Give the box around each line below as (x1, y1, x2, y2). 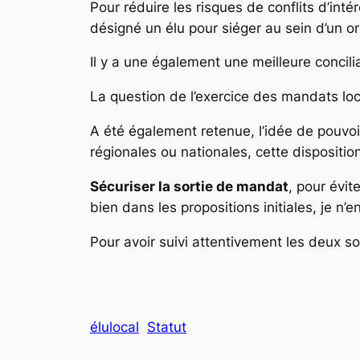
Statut (147, 319, 186, 336)
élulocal (90, 319, 139, 336)
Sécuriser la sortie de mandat (90, 178, 288, 194)
